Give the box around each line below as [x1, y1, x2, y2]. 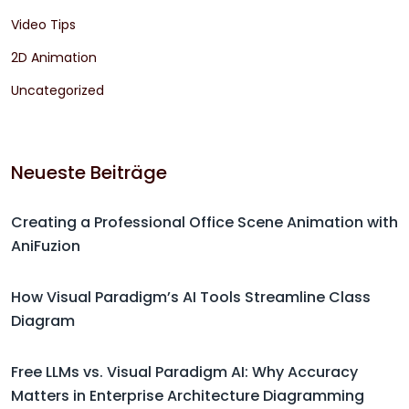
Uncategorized [11, 81, 104, 100]
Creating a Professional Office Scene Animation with [11, 212, 398, 234]
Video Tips [11, 16, 76, 35]
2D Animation [11, 48, 97, 68]
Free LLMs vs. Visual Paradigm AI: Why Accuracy [11, 362, 358, 383]
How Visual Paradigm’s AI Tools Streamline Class [11, 287, 371, 309]
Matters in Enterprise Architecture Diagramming [11, 385, 364, 407]
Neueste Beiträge [11, 160, 167, 186]
